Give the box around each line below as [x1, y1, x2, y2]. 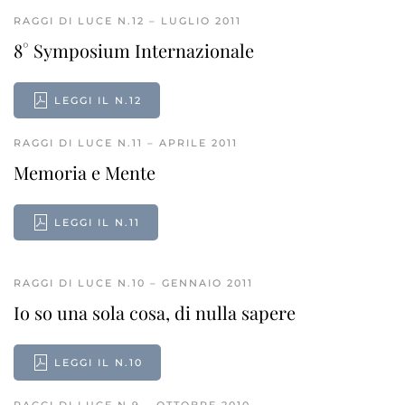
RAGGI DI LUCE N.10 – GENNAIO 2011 [14, 277, 253, 289]
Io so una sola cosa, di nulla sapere [14, 300, 296, 325]
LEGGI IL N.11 [54, 216, 140, 229]
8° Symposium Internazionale [14, 38, 254, 62]
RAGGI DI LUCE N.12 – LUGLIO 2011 [14, 14, 241, 27]
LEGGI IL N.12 [54, 94, 142, 107]
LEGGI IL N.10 [54, 356, 143, 369]
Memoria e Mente [14, 160, 155, 184]
